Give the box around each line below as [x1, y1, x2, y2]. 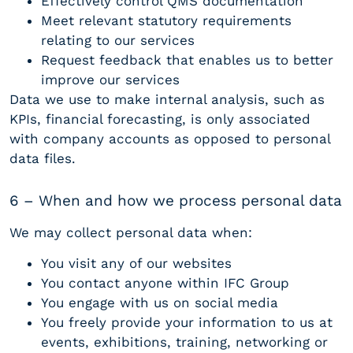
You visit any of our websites [41, 255, 232, 272]
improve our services [41, 72, 180, 88]
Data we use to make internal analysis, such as [9, 91, 325, 108]
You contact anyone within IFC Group [41, 275, 289, 292]
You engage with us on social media [41, 295, 278, 311]
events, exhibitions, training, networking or [41, 334, 328, 351]
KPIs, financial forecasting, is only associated [9, 111, 310, 128]
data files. [9, 150, 76, 167]
